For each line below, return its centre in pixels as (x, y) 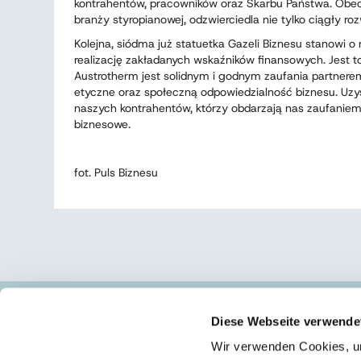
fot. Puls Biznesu (116, 172)
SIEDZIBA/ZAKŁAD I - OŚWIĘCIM (166, 325)
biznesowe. (102, 124)
